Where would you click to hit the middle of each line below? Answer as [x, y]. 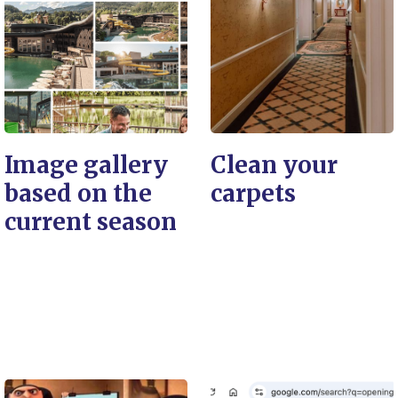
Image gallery [86, 165]
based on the [78, 193]
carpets [253, 193]
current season [91, 222]
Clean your [274, 165]
